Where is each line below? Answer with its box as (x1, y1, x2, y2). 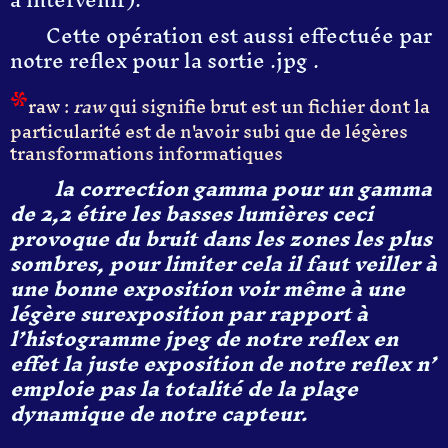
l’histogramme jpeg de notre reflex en (10, 315, 398, 362)
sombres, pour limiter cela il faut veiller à (10, 240, 437, 287)
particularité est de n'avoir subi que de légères (10, 111, 408, 152)
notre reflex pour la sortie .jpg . (10, 37, 319, 84)
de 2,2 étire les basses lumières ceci (10, 190, 373, 237)
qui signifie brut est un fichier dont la (105, 86, 430, 127)
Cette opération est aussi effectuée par (46, 12, 432, 59)
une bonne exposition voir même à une (10, 265, 405, 312)
